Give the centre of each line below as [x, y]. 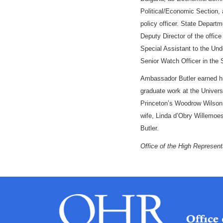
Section [207, 11]
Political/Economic [168, 11]
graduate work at [165, 91]
